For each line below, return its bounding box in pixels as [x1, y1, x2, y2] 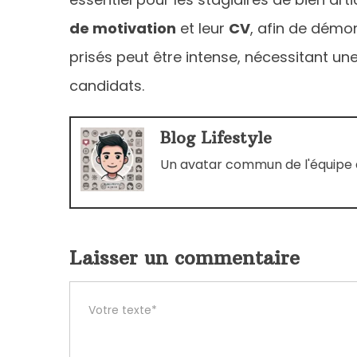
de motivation [69, 18, 176, 38]
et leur [176, 18, 229, 38]
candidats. [69, 75, 144, 96]
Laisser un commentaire [69, 245, 300, 269]
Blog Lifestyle [160, 127, 272, 147]
